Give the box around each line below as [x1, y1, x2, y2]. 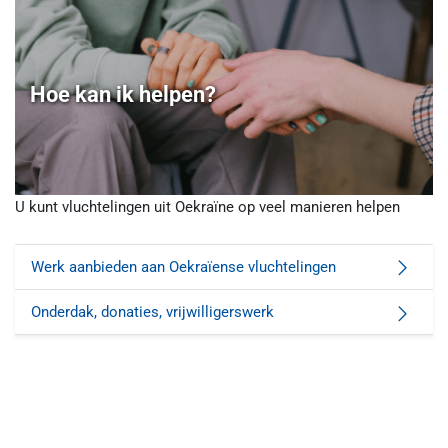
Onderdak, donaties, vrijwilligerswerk [31, 302, 274, 321]
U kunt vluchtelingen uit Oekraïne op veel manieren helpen [15, 198, 400, 217]
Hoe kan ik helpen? [30, 82, 217, 108]
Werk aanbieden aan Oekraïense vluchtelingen [31, 257, 336, 276]
